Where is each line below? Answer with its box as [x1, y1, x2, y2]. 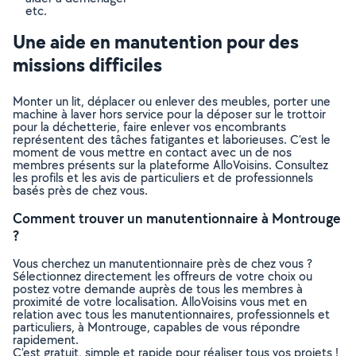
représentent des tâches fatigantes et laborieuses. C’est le [13, 131, 331, 148]
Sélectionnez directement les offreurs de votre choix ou [13, 268, 312, 284]
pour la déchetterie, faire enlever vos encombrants [13, 118, 286, 135]
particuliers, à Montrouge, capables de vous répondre [13, 319, 300, 335]
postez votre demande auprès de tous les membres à [13, 281, 303, 297]
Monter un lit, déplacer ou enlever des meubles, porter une [13, 93, 331, 110]
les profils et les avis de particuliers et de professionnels [13, 169, 313, 186]
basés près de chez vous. [13, 182, 148, 199]
